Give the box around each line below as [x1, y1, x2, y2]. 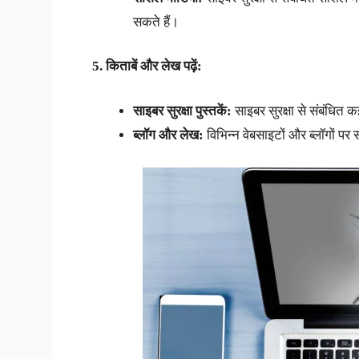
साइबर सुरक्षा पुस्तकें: [132, 103, 232, 119]
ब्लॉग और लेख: [132, 127, 204, 143]
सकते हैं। [132, 14, 179, 30]
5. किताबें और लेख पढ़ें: [91, 58, 202, 75]
